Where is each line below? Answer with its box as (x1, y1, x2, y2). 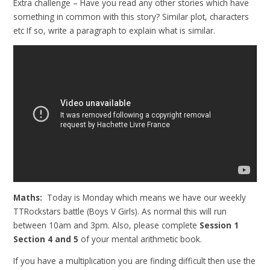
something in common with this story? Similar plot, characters (13, 10, 250, 22)
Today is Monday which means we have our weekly (47, 191, 246, 203)
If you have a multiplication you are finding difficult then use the (13, 255, 256, 267)
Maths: (13, 191, 48, 203)
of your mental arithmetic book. (81, 233, 207, 245)
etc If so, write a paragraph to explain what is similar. (13, 24, 216, 36)
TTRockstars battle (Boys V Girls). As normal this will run (13, 205, 227, 217)
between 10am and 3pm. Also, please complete (13, 219, 198, 231)
